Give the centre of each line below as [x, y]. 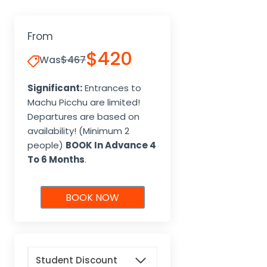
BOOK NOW [92, 197]
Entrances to [112, 88]
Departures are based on [83, 117]
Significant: [55, 88]
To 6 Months [56, 160]
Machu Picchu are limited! [84, 103]
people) [46, 145]
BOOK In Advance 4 [111, 145]
